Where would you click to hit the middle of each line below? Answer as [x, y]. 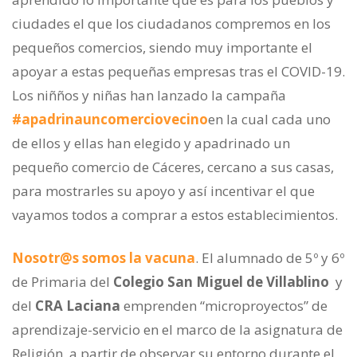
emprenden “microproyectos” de [224, 306]
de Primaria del [63, 282]
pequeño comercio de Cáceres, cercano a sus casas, [173, 167]
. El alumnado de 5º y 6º [270, 258]
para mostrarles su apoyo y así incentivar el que [163, 191]
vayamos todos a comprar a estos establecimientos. [175, 215]
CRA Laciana [78, 306]
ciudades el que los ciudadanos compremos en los [171, 24]
